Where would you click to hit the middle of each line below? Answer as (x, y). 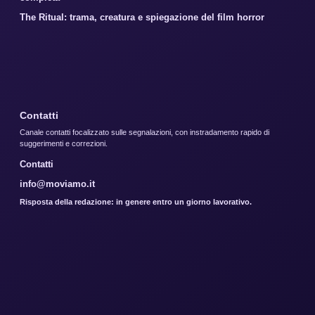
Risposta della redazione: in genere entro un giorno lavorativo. (136, 201)
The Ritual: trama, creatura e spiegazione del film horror (142, 17)
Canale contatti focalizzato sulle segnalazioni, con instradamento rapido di (144, 132)
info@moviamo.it (57, 184)
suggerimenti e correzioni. (64, 143)
